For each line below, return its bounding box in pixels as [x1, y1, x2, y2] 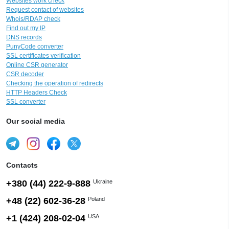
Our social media [6, 117, 65, 125]
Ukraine [93, 178, 112, 185]
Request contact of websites [6, 6, 84, 13]
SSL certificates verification [6, 52, 81, 59]
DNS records [6, 33, 42, 41]
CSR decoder [6, 70, 44, 78]
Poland [88, 196, 105, 202]
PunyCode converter [6, 42, 63, 50]
